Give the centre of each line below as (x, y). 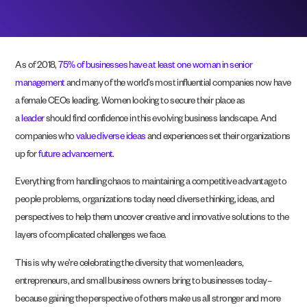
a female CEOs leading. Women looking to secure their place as (130, 102)
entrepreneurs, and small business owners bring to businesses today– (144, 282)
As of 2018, (37, 66)
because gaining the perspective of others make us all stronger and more (148, 300)
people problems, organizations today (85, 201)
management (40, 84)
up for (27, 156)
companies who (45, 138)
